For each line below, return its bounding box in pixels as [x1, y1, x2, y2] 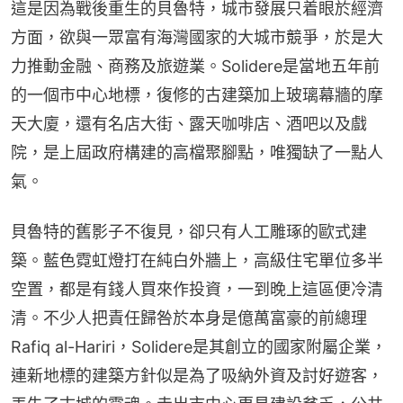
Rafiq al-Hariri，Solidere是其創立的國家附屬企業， [11, 337, 387, 357]
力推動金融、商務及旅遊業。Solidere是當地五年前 [11, 57, 380, 76]
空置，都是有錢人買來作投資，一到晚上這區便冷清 [11, 280, 383, 300]
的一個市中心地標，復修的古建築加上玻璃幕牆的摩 [11, 85, 383, 105]
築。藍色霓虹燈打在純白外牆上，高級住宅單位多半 [11, 251, 383, 271]
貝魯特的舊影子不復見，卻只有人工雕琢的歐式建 [11, 222, 367, 242]
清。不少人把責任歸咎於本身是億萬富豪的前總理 [11, 309, 367, 328]
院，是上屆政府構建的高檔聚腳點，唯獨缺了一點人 [11, 143, 383, 163]
